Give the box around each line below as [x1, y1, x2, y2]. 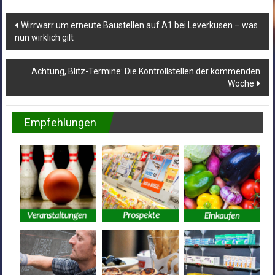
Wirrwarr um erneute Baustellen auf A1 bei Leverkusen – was [20, 20, 258, 30]
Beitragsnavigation [4, 12, 145, 33]
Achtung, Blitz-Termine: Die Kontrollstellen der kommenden [31, 66, 261, 76]
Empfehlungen [24, 115, 96, 129]
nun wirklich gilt [14, 32, 74, 42]
